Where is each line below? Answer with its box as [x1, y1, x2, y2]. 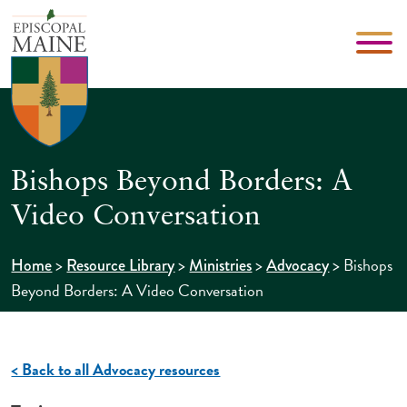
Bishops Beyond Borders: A [11, 167, 353, 197]
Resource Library [66, 253, 175, 277]
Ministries [189, 253, 253, 277]
